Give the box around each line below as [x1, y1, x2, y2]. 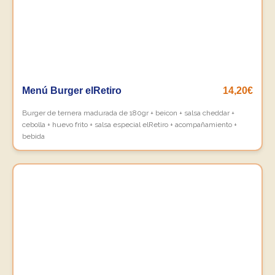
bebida [22, 132, 45, 141]
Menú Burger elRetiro [22, 85, 122, 96]
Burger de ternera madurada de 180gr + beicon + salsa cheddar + [22, 109, 234, 117]
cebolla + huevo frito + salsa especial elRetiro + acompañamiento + [22, 120, 237, 129]
